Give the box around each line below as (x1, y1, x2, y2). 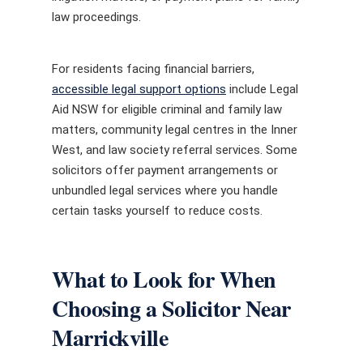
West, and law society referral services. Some (52, 142, 297, 157)
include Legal (226, 81, 298, 96)
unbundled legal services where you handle (52, 182, 278, 198)
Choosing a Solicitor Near (52, 292, 291, 325)
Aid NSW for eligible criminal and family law (52, 101, 282, 117)
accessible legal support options (52, 81, 226, 96)
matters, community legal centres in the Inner (52, 122, 297, 137)
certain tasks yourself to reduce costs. (52, 203, 263, 218)
